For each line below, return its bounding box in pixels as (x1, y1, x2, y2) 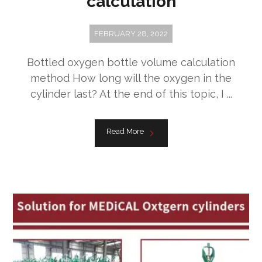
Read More (106, 126, 144, 136)
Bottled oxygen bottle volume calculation (27, 56, 235, 68)
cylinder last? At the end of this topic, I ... (30, 87, 232, 100)
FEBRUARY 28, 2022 (94, 29, 168, 38)
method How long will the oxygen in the (30, 71, 232, 84)
